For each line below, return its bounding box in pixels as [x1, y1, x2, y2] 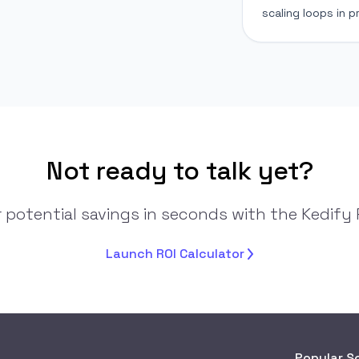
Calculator [179, 244, 244, 262]
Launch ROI [106, 244, 179, 262]
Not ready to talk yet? [46, 154, 313, 187]
